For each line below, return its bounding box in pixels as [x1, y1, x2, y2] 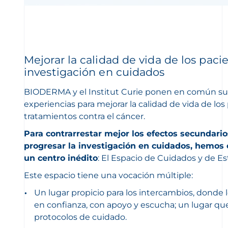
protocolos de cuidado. [34, 212, 127, 222]
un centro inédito [24, 153, 98, 163]
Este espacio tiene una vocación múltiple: [24, 170, 195, 180]
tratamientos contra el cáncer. [24, 111, 145, 121]
